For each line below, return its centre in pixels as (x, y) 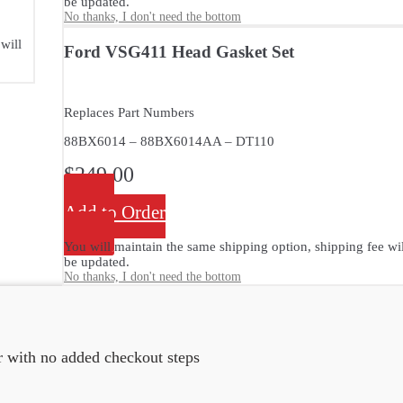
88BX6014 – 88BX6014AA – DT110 (169, 142)
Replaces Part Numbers (129, 113)
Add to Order (115, 213)
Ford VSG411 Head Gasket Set (179, 51)
